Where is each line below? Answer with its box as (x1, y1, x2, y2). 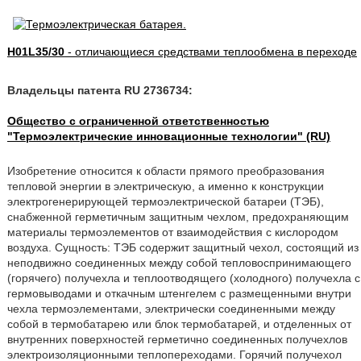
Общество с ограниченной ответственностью (6, 114, 269, 127)
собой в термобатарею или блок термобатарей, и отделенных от (6, 317, 351, 330)
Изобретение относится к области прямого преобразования (6, 164, 325, 177)
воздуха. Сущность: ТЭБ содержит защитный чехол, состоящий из (6, 241, 359, 254)
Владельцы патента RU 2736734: (6, 84, 193, 97)
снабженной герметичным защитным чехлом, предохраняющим (6, 210, 349, 223)
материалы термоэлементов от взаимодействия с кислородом (6, 226, 338, 239)
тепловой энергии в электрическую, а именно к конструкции (6, 180, 324, 193)
